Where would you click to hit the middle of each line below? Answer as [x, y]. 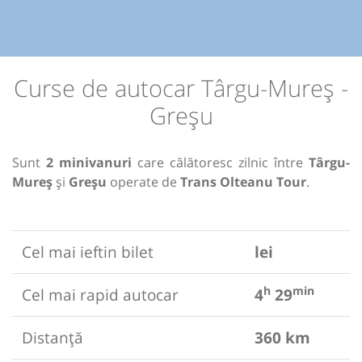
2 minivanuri [89, 163]
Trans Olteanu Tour [243, 182]
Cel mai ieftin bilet [88, 252]
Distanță [53, 338]
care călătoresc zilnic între [220, 163]
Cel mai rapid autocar [100, 295]
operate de [143, 182]
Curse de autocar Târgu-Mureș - [181, 88]
